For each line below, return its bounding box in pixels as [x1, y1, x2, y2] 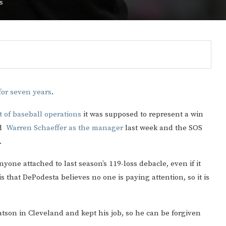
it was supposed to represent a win [81, 109, 203, 119]
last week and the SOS [123, 123, 202, 133]
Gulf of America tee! [78, 164, 169, 176]
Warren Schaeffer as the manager [6, 123, 123, 133]
